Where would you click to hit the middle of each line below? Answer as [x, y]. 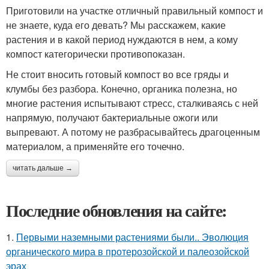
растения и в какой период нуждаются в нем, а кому [122, 39]
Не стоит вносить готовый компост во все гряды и [117, 74]
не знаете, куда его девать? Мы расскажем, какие [116, 25]
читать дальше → [43, 168]
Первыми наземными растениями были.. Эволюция [132, 237]
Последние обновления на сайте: [116, 210]
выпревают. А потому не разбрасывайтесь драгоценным [133, 131]
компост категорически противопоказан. [95, 53]
